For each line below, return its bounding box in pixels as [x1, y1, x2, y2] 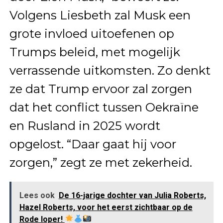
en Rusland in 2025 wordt [9, 118, 160, 133]
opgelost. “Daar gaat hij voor [9, 136, 176, 151]
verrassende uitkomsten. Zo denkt [9, 63, 211, 78]
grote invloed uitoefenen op [9, 26, 174, 41]
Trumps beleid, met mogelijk [9, 44, 180, 59]
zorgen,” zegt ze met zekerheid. [9, 155, 192, 170]
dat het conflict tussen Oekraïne [9, 100, 199, 114]
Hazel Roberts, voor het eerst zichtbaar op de [19, 202, 193, 212]
